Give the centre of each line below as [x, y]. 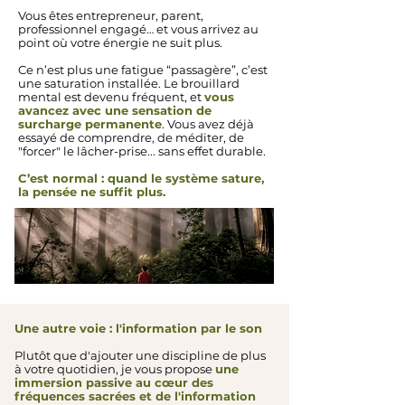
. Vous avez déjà [208, 123]
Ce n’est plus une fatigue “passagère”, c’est [143, 69]
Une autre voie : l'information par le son [138, 328]
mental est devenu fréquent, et [111, 96]
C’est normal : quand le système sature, [141, 178]
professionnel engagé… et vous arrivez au [138, 28]
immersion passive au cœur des [114, 382]
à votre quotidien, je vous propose [115, 368]
